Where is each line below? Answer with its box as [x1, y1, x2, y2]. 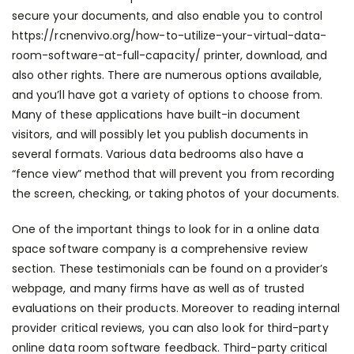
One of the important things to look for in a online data [12, 221, 320, 237]
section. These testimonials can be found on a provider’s [12, 261, 329, 277]
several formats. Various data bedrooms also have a [12, 146, 303, 162]
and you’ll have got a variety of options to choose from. [12, 87, 323, 103]
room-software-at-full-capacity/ [12, 47, 201, 63]
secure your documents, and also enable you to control [12, 8, 323, 24]
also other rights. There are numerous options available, [12, 67, 322, 83]
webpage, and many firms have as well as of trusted [12, 281, 304, 296]
